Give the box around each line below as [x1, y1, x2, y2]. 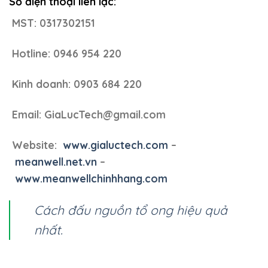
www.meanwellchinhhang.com [15, 171, 167, 185]
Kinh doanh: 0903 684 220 [9, 77, 142, 91]
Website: [9, 138, 63, 151]
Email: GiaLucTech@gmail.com [9, 107, 166, 121]
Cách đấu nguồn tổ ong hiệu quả [33, 202, 227, 218]
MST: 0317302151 [9, 16, 95, 30]
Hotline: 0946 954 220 [9, 47, 121, 60]
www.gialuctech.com [63, 138, 168, 151]
